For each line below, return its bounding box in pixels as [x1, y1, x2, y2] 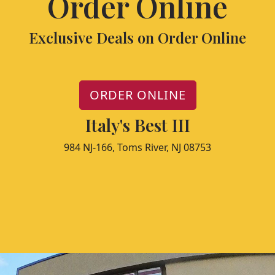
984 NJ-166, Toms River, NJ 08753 [64, 140, 211, 154]
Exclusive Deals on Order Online [29, 27, 246, 47]
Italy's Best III [85, 113, 190, 136]
